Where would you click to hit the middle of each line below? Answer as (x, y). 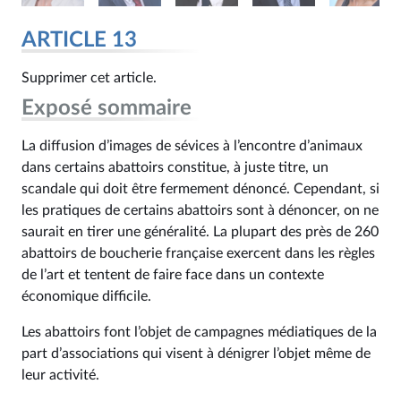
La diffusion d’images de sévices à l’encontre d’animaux (192, 146)
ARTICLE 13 (79, 40)
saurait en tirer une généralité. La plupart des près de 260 (200, 232)
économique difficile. (86, 296)
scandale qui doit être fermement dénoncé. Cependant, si (200, 189)
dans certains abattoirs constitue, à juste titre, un (175, 167)
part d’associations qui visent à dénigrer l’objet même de (196, 354)
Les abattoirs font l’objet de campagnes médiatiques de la (199, 332)
